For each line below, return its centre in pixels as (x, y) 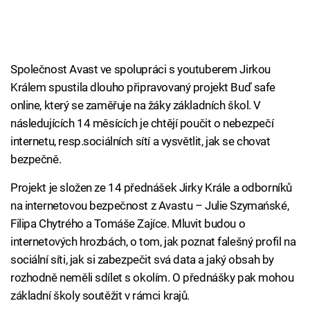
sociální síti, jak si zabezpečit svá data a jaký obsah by (142, 260)
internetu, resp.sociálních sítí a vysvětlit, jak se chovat (140, 142)
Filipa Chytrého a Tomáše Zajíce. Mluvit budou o (128, 224)
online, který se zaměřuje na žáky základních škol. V (136, 106)
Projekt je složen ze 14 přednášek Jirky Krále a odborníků (151, 188)
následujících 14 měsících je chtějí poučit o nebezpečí (142, 124)
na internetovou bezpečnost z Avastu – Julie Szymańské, (150, 206)
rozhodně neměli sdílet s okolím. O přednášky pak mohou (152, 278)
